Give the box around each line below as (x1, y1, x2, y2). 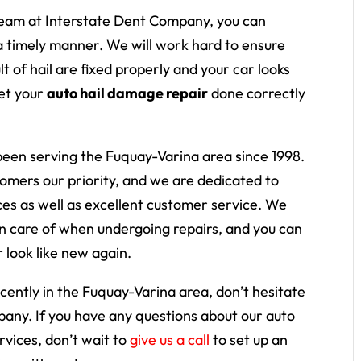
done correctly (208, 83, 306, 102)
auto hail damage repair (47, 83, 209, 102)
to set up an (210, 330, 288, 349)
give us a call (130, 330, 210, 349)
